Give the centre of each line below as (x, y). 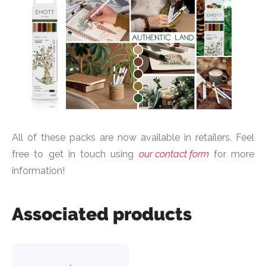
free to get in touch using (75, 154)
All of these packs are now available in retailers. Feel (133, 137)
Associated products (102, 214)
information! (38, 170)
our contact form (174, 154)
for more (231, 154)
